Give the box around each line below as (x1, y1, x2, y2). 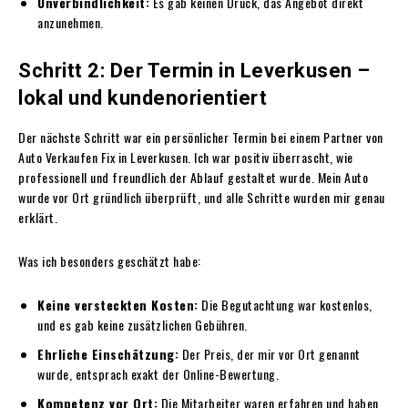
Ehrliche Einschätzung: (37, 343, 178, 363)
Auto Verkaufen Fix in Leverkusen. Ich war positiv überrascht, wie (18, 147, 353, 167)
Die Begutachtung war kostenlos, (198, 294, 372, 314)
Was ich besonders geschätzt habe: (18, 250, 201, 270)
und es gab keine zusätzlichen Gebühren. (37, 314, 248, 334)
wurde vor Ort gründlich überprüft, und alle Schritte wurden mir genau (18, 187, 385, 207)
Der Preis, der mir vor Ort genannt (178, 343, 361, 363)
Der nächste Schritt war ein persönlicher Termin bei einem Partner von (18, 127, 383, 147)
